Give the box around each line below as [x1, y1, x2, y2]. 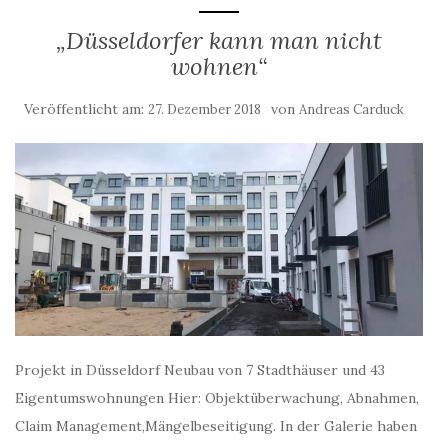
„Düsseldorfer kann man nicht [56, 25, 382, 56]
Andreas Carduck [299, 101, 404, 118]
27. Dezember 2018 [148, 101, 261, 118]
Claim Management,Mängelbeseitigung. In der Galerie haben [15, 416, 417, 435]
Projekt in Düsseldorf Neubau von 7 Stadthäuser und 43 [15, 360, 385, 379]
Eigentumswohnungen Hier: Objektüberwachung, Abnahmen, [15, 388, 419, 407]
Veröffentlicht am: [24, 100, 148, 118]
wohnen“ [171, 51, 267, 82]
